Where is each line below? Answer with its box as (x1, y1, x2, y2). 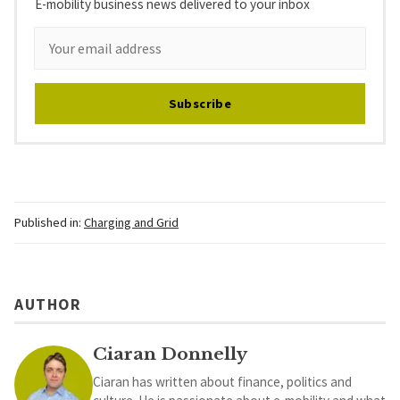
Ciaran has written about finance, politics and (93, 372, 352, 390)
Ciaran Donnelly (93, 342, 247, 364)
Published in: (14, 214, 81, 231)
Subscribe (168, 96, 232, 112)
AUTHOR (14, 294, 81, 314)
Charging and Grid (84, 214, 179, 231)
